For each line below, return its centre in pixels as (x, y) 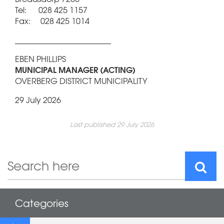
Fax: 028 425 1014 (52, 21)
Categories (42, 203)
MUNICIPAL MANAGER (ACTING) (75, 69)
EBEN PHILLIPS (40, 59)
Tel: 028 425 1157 (51, 10)
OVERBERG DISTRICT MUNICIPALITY (81, 81)
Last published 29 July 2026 (112, 124)
